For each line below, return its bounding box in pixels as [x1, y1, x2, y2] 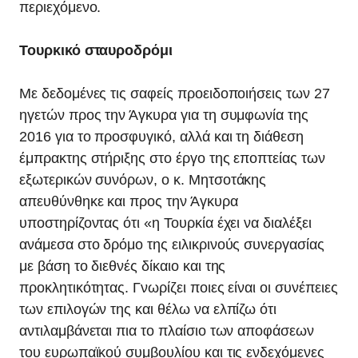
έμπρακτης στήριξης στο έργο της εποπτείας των [19, 150, 325, 166]
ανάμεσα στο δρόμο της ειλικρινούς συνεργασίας [19, 237, 324, 253]
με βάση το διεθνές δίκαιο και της [19, 258, 226, 274]
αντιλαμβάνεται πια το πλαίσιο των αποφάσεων [19, 323, 314, 339]
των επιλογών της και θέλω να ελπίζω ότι [19, 301, 277, 317]
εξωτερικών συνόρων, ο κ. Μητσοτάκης [19, 172, 267, 188]
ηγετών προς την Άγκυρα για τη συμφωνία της [19, 107, 308, 123]
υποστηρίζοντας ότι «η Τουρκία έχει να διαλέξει [19, 215, 312, 231]
